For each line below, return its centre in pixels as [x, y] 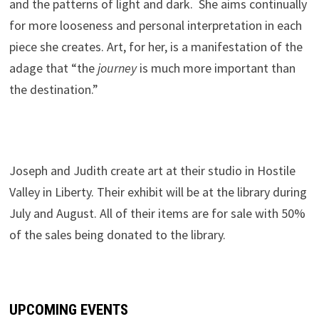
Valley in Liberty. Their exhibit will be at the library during [158, 192]
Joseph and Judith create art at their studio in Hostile [152, 170]
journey [115, 68]
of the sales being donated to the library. [117, 234]
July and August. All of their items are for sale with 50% [157, 213]
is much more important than [216, 68]
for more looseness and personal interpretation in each [155, 25]
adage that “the [52, 68]
